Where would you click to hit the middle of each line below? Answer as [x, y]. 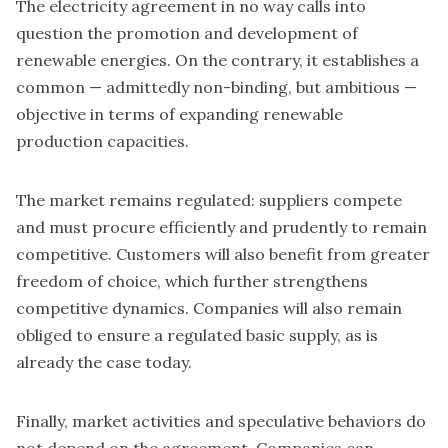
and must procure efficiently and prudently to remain [221, 227]
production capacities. [102, 141]
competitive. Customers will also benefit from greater [223, 254]
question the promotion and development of [187, 33]
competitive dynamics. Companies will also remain [209, 308]
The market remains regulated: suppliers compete [209, 200]
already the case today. [104, 362]
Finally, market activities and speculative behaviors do [221, 421]
